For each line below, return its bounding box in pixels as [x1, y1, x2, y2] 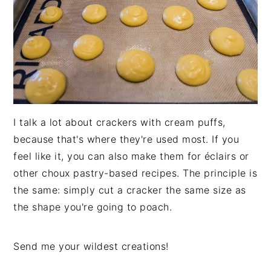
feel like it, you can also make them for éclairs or [13, 149, 249, 162]
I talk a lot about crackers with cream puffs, [13, 116, 226, 128]
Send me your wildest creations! [13, 240, 169, 252]
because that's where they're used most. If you [13, 132, 240, 145]
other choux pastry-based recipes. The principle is [13, 166, 258, 179]
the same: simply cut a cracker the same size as [13, 183, 246, 196]
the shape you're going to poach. [13, 200, 172, 213]
